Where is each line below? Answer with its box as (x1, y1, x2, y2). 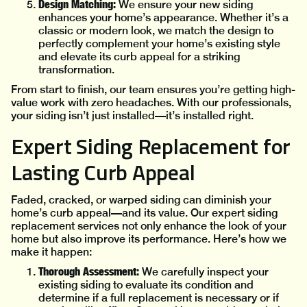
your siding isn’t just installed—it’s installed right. (11, 109, 254, 123)
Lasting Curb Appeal (11, 156, 195, 189)
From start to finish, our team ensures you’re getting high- (11, 83, 295, 97)
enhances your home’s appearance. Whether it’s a (38, 11, 288, 25)
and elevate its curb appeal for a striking (38, 50, 240, 64)
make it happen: (11, 245, 92, 259)
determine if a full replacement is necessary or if (38, 291, 279, 305)
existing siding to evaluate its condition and (38, 278, 254, 292)
